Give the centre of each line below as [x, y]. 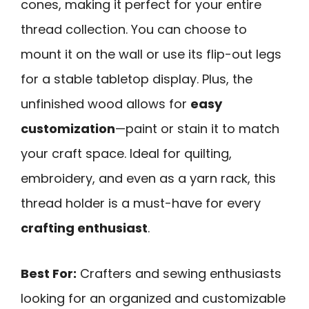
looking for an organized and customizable [153, 299]
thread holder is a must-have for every [141, 203]
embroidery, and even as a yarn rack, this [148, 178]
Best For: [49, 274]
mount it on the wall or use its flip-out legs [151, 54]
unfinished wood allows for [106, 103]
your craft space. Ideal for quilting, [126, 153]
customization [68, 128]
